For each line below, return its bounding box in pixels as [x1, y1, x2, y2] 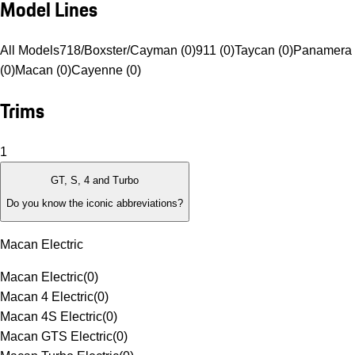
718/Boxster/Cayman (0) [59, 44, 196, 58]
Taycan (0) [235, 44, 293, 58]
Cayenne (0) [71, 63, 141, 78]
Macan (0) [15, 63, 71, 78]
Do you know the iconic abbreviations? [6, 197, 183, 209]
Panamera [293, 44, 352, 58]
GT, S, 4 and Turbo [51, 174, 139, 187]
